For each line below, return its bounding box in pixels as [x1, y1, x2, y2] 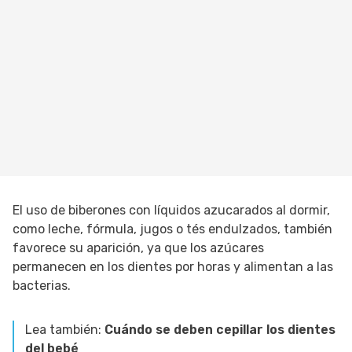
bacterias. [13, 278, 71, 294]
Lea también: [25, 322, 104, 338]
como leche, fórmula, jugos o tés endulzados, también [13, 222, 332, 237]
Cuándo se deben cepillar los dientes [104, 322, 335, 338]
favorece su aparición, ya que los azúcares [13, 240, 264, 256]
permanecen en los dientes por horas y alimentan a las [13, 259, 333, 275]
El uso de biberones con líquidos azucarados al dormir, [13, 203, 330, 218]
